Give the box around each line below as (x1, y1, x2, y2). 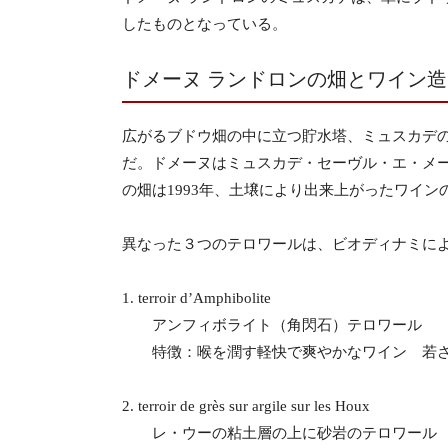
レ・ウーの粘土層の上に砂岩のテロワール (122, 425, 437, 441)
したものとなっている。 (122, 16, 287, 32)
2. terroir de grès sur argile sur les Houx (122, 398, 370, 414)
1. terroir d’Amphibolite (122, 290, 271, 306)
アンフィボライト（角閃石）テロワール (122, 317, 422, 333)
